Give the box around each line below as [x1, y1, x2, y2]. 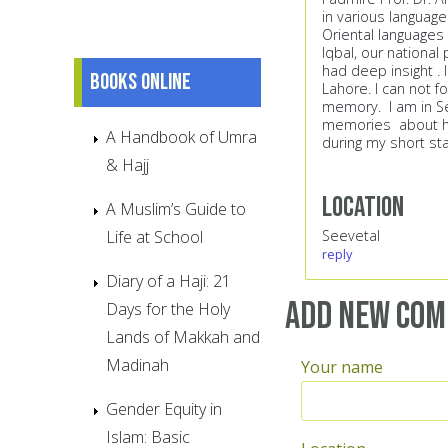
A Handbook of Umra [106, 125, 257, 148]
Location [322, 189, 404, 225]
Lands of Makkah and [106, 325, 260, 348]
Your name [301, 355, 383, 378]
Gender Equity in [106, 397, 222, 420]
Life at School [106, 225, 203, 248]
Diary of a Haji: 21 [106, 269, 231, 292]
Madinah [106, 353, 169, 376]
